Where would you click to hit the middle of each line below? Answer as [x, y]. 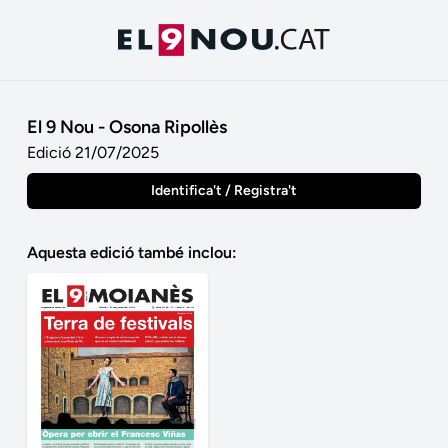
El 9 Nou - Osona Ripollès [126, 127]
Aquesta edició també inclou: [131, 252]
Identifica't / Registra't [223, 190]
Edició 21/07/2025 [92, 152]
